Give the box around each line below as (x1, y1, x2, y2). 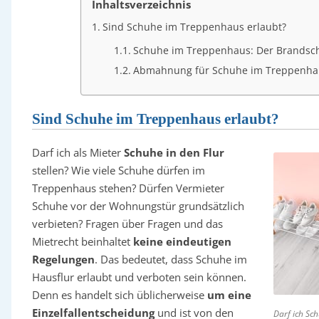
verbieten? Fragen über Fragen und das (31, 216, 223, 231)
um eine (206, 288, 251, 302)
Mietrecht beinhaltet (31, 234, 133, 249)
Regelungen (31, 252, 95, 266)
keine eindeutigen (132, 234, 231, 249)
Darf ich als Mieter (31, 145, 124, 159)
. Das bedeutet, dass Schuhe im (94, 252, 247, 266)
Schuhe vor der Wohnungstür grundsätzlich (31, 199, 244, 213)
